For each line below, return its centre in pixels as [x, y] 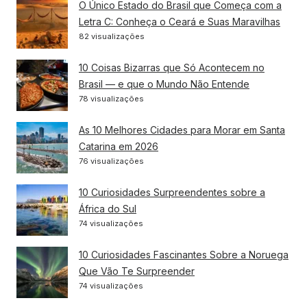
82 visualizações [112, 36]
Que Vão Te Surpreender [137, 271]
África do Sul [108, 208]
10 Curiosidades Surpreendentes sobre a [172, 192]
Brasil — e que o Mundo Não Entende [164, 84]
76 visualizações [111, 161]
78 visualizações [111, 98]
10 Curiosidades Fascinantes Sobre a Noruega [184, 254]
